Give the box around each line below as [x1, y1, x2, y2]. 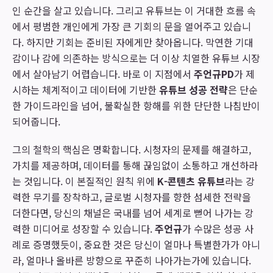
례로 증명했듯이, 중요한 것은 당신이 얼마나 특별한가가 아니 [12, 237, 260, 252]
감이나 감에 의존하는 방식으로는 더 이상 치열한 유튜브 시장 [12, 51, 260, 65]
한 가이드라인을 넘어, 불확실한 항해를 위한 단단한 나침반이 [12, 98, 260, 113]
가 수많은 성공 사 [182, 221, 253, 236]
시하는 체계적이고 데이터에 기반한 [12, 82, 159, 97]
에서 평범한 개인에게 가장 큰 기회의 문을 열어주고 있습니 [12, 19, 251, 34]
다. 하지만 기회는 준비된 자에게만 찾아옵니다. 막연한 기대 [12, 35, 253, 49]
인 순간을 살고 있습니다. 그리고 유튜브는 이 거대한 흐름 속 [12, 3, 256, 18]
